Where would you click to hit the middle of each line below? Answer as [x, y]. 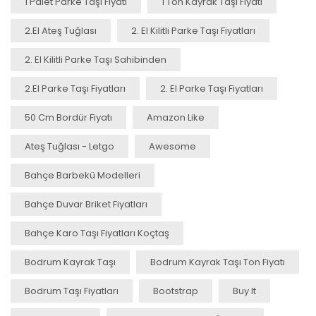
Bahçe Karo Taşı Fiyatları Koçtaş [97, 233]
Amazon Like [176, 117]
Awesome [172, 146]
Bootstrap [176, 291]
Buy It [244, 291]
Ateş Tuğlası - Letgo [69, 146]
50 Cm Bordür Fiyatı [68, 117]
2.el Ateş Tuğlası [61, 30]
